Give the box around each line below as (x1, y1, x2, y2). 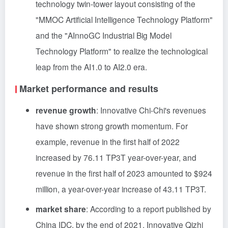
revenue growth (36, 104, 96, 116)
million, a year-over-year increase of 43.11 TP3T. (36, 183, 206, 194)
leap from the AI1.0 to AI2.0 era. (36, 61, 147, 72)
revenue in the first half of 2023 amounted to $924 (36, 167, 212, 179)
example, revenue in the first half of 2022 (36, 136, 180, 147)
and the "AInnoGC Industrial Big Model (36, 30, 172, 41)
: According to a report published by (86, 203, 211, 214)
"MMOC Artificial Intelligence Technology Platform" (36, 14, 213, 25)
